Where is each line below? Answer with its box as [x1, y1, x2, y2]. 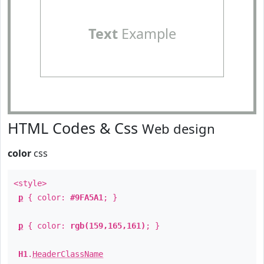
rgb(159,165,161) [70, 221, 146, 230]
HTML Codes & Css [8, 118, 142, 138]
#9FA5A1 [70, 193, 103, 202]
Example [117, 24, 176, 43]
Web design [142, 120, 215, 137]
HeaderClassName [32, 249, 103, 259]
